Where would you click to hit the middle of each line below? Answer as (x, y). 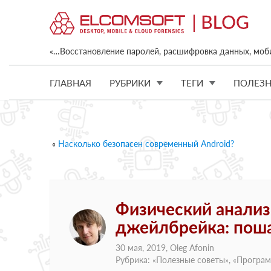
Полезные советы (191, 260)
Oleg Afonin (192, 248)
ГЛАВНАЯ (70, 83)
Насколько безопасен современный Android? (146, 144)
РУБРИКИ (130, 83)
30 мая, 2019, (143, 248)
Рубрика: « (136, 260)
